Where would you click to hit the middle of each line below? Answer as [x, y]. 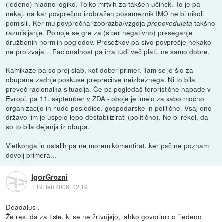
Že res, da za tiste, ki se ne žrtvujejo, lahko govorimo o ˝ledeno [104, 216]
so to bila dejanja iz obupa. [48, 126]
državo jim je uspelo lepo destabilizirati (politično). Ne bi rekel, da [107, 117]
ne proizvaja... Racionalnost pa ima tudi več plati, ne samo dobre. [108, 51]
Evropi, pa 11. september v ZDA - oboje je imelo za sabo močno [105, 98]
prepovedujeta [170, 23]
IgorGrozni [49, 177]
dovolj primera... [31, 154]
